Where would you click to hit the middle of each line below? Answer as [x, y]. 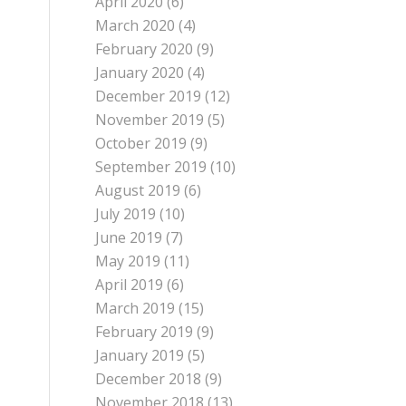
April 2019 [130, 285]
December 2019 [149, 96]
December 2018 [149, 379]
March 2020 [135, 25]
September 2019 [151, 167]
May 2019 [128, 261]
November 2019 [150, 120]
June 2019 [129, 237]
